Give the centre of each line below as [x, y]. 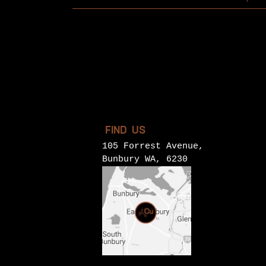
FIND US [125, 131]
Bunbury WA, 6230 [145, 159]
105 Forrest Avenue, [153, 146]
